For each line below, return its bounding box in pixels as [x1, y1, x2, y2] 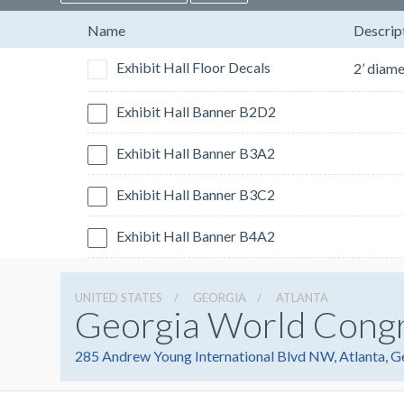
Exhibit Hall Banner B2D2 [116, 103, 276, 121]
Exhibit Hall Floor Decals [116, 59, 271, 77]
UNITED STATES [75, 290, 162, 306]
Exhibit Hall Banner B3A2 [116, 144, 275, 162]
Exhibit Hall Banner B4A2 [116, 227, 275, 245]
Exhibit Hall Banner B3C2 [116, 186, 275, 204]
